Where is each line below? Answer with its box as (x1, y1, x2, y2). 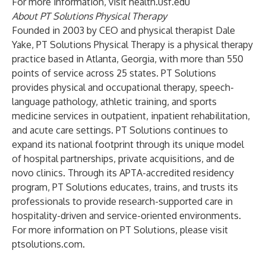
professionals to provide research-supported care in (12, 195, 233, 207)
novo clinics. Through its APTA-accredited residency (12, 167, 234, 179)
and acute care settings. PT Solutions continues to (12, 124, 228, 136)
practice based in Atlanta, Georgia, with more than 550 (12, 53, 243, 65)
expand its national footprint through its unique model (12, 138, 244, 150)
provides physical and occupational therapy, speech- (12, 81, 234, 93)
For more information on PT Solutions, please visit (12, 224, 228, 236)
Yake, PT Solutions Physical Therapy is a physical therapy (12, 39, 253, 50)
